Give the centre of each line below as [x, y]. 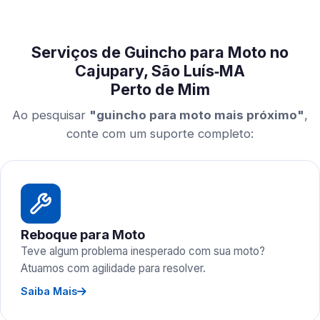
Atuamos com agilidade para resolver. [113, 268]
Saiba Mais [49, 291]
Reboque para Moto [83, 234]
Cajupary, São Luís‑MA [160, 71]
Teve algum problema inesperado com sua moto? [143, 251]
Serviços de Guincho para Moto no [160, 52]
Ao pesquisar [51, 115]
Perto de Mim [160, 89]
